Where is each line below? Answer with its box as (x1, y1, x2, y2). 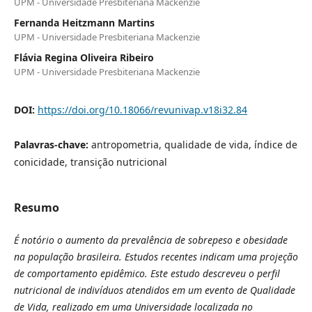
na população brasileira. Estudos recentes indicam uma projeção (13, 249, 298, 263)
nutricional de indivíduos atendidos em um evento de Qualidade (13, 283, 295, 297)
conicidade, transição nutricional (13, 155, 167, 169)
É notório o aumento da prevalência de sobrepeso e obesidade (13, 233, 288, 247)
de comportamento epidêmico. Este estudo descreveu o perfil (13, 266, 280, 280)
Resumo (13, 199, 59, 215)
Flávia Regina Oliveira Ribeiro (13, 50, 154, 64)
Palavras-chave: (13, 137, 91, 151)
